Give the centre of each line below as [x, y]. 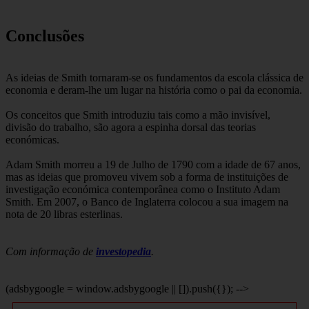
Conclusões [45, 36]
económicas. [32, 140]
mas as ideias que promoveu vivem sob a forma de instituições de [147, 177]
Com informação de [51, 252]
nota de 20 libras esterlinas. [64, 215]
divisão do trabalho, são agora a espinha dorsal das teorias [131, 128]
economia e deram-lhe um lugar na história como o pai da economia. [154, 90]
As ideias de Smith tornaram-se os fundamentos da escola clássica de [154, 78]
